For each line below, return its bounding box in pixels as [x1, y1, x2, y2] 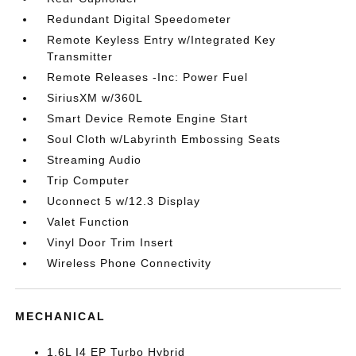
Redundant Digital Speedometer [47, 13, 232, 25]
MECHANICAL [15, 310, 106, 323]
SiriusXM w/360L [47, 91, 144, 104]
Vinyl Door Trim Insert [47, 236, 174, 249]
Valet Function [47, 215, 130, 228]
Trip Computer [47, 174, 130, 187]
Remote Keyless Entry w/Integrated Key [47, 33, 277, 46]
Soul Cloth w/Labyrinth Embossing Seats [47, 133, 281, 145]
